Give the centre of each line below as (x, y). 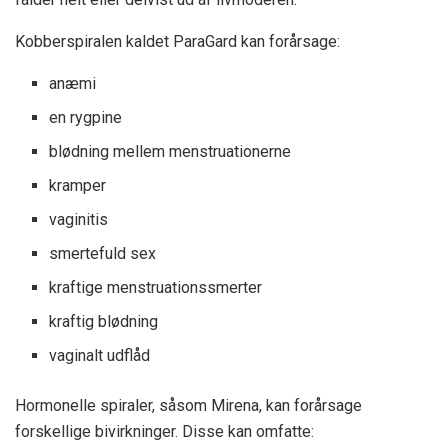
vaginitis (79, 219)
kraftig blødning (104, 321)
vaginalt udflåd (100, 355)
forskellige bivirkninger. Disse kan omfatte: (164, 431)
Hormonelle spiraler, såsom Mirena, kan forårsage (188, 405)
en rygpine (86, 117)
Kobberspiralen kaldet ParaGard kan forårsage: (177, 41)
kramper (78, 185)
